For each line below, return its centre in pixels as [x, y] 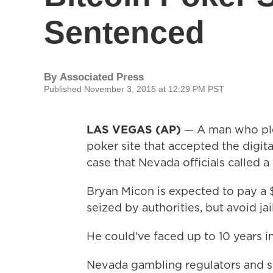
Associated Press [102, 77]
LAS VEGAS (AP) [134, 129]
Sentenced [124, 32]
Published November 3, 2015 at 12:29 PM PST [134, 89]
